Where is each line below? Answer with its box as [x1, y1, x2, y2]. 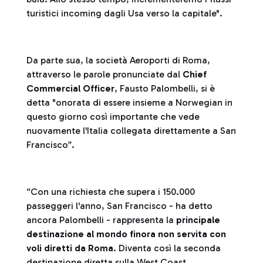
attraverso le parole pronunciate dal [26, 69, 183, 80]
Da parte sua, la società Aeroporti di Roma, [26, 55, 210, 66]
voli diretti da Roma [26, 242, 113, 254]
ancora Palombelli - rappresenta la [26, 214, 176, 225]
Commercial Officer [26, 83, 114, 94]
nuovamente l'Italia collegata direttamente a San [26, 125, 236, 136]
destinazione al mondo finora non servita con [26, 228, 226, 240]
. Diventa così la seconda [113, 242, 221, 254]
